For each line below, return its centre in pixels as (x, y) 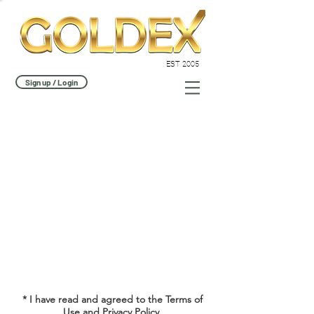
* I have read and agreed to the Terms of (112, 299)
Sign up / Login (52, 82)
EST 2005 (183, 64)
